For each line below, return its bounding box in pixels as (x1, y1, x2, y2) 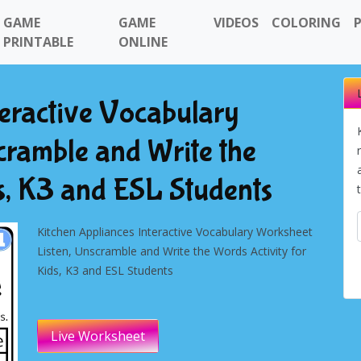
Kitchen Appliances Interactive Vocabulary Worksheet (37, 224, 313, 239)
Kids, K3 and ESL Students (37, 263, 173, 278)
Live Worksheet (51, 327, 145, 345)
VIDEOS (214, 14, 259, 31)
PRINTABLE (3, 33, 73, 51)
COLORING (272, 14, 342, 31)
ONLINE (118, 33, 168, 51)
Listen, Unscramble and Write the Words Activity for (37, 243, 306, 259)
